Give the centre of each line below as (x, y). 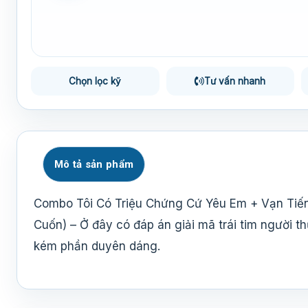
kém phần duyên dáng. (97, 246)
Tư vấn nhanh (235, 81)
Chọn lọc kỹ (95, 81)
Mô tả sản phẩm (94, 164)
